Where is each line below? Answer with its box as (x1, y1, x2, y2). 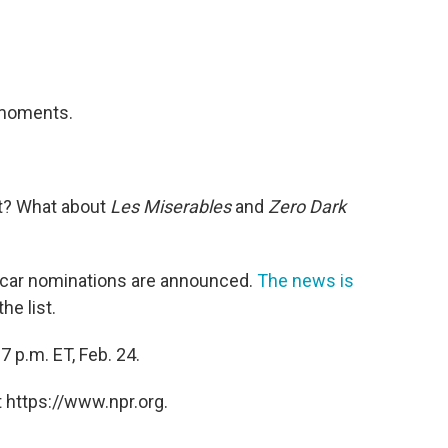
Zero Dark (268, 195, 346, 217)
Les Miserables (110, 195, 231, 217)
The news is (257, 269, 354, 291)
